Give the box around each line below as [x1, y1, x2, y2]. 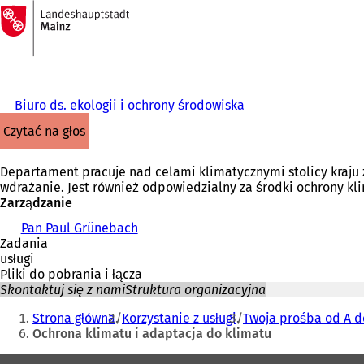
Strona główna [32, 310, 115, 326]
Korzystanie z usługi [122, 310, 236, 326]
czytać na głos [11, 123, 85, 139]
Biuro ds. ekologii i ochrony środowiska [14, 97, 245, 113]
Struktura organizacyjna [125, 282, 266, 297]
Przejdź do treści [8, 19, 108, 36]
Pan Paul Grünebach [20, 220, 138, 236]
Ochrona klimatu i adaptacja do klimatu [32, 326, 271, 341]
